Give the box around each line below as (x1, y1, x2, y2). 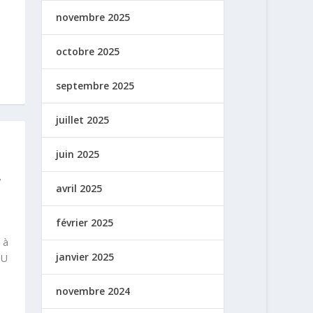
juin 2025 (56, 147, 100, 161)
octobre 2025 (56, 44, 120, 58)
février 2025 (56, 215, 114, 229)
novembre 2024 (56, 284, 131, 298)
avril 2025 (56, 181, 103, 195)
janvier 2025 (56, 249, 115, 263)
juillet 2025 (56, 112, 110, 126)
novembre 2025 (56, 10, 131, 24)
